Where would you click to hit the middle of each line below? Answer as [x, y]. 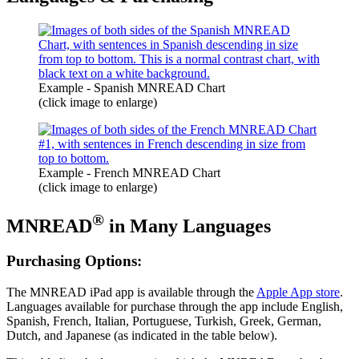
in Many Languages [188, 226]
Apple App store [298, 292]
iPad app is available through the [171, 292]
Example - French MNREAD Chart [129, 172]
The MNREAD [46, 292]
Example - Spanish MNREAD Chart [132, 87]
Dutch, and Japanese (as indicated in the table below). [142, 336]
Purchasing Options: [74, 261]
